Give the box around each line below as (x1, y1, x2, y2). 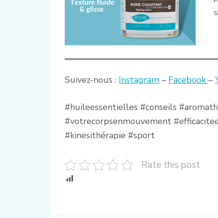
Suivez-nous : (65, 73, 119, 86)
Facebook (168, 73, 208, 86)
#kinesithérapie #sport (65, 129, 155, 141)
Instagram (119, 73, 159, 86)
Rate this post (141, 158, 200, 171)
